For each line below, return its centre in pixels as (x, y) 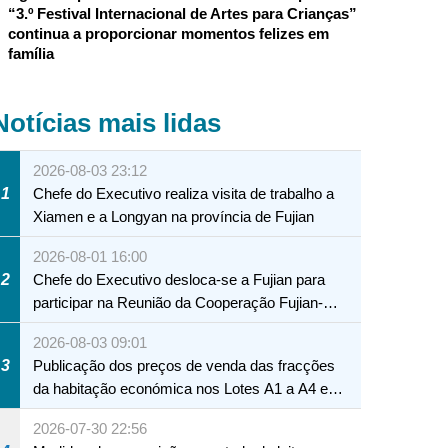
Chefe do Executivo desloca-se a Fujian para (179, 279)
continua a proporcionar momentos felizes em (168, 33)
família (30, 53)
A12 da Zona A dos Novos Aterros (145, 411)
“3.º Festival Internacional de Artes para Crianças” (182, 13)
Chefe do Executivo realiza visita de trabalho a (184, 193)
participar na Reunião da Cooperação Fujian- (178, 302)
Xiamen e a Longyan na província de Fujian (174, 216)
